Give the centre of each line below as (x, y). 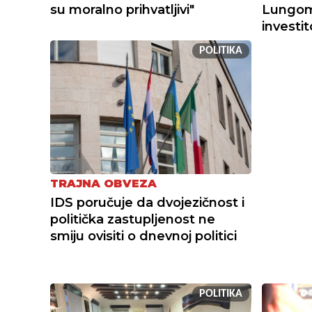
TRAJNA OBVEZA (103, 184)
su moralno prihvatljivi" (122, 9)
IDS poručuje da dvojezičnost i (147, 203)
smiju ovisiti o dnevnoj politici (143, 236)
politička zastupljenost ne (133, 220)
